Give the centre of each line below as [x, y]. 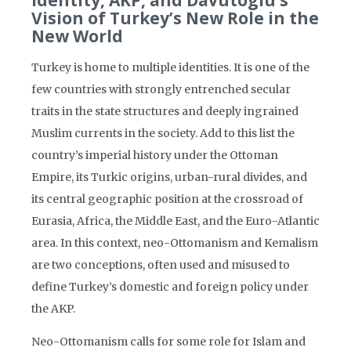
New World [77, 36]
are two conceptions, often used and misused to [161, 265]
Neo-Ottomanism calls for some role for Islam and [168, 342]
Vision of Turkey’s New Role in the [175, 18]
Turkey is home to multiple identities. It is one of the [170, 67]
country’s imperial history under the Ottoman [155, 155]
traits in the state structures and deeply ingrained [165, 111]
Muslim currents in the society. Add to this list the [163, 133]
